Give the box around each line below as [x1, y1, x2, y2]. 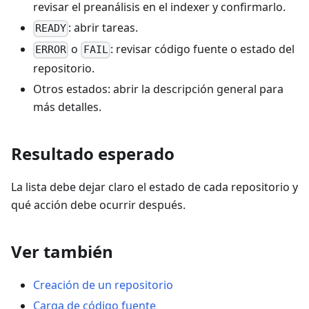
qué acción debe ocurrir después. [11, 197, 186, 212]
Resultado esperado [11, 141, 175, 165]
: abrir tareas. [68, 20, 139, 36]
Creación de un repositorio [33, 277, 173, 292]
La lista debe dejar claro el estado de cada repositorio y [11, 179, 298, 195]
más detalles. [33, 99, 101, 114]
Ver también [11, 239, 113, 263]
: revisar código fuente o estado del [110, 41, 295, 57]
